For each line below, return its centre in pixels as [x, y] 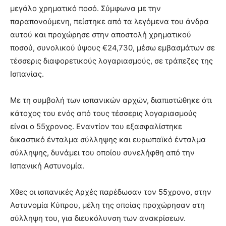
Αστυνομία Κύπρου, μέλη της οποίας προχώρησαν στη [107, 205]
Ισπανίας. [27, 74]
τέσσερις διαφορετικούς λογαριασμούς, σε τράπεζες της [111, 61]
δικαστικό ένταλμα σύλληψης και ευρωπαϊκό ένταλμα [108, 140]
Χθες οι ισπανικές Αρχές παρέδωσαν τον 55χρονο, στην [111, 192]
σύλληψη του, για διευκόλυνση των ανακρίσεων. [98, 218]
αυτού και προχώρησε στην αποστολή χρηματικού [101, 35]
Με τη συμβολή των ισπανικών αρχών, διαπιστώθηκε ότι [111, 100]
